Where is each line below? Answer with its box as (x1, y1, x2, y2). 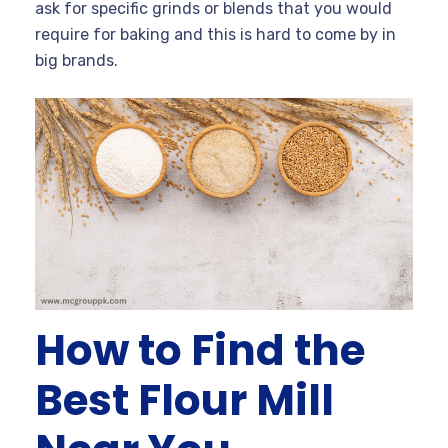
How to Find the (35, 321, 365, 381)
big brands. (35, 50, 118, 70)
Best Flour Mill (35, 371, 334, 431)
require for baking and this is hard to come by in (35, 24, 396, 44)
